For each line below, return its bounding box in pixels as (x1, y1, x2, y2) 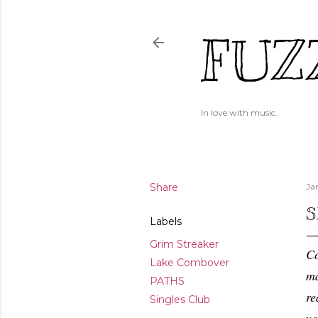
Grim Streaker (150, 238, 219, 251)
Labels (150, 215, 182, 228)
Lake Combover (150, 256, 229, 269)
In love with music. (201, 107, 278, 118)
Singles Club (150, 293, 210, 306)
